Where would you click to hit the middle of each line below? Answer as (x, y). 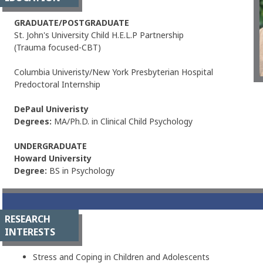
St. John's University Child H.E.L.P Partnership (99, 35)
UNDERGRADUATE (50, 146)
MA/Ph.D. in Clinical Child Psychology (123, 121)
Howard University (53, 158)
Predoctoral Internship (57, 84)
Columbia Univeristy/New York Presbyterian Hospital (114, 72)
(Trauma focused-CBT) (58, 47)
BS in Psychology (82, 171)
